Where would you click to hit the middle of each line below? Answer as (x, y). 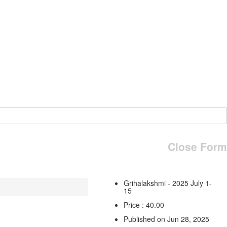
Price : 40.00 (144, 204)
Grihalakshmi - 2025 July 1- (167, 183)
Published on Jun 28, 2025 (166, 219)
